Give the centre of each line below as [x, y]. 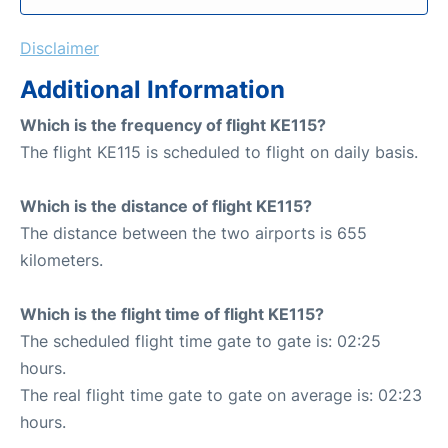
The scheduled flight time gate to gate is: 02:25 [200, 340]
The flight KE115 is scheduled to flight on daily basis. [219, 151]
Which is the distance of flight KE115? [166, 205]
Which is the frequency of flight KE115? [173, 124]
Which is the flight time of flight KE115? [172, 313]
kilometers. [61, 259]
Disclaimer [59, 47]
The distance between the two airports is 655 [193, 232]
